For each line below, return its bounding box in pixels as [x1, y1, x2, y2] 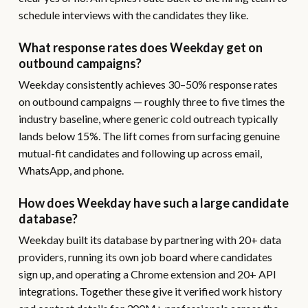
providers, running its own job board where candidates [18, 250, 272, 263]
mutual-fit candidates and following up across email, [18, 146, 262, 159]
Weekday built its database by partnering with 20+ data [18, 233, 281, 246]
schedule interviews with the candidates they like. [18, 8, 248, 21]
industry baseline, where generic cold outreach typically [18, 112, 278, 125]
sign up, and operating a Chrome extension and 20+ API [18, 267, 276, 280]
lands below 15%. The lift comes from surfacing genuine [18, 129, 280, 142]
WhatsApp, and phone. [18, 164, 124, 177]
